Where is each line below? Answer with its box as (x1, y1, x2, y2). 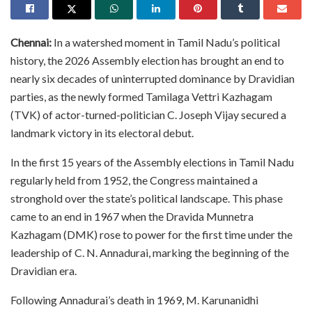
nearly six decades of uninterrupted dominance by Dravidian (10, 71, 295, 85)
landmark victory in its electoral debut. (10, 125, 194, 139)
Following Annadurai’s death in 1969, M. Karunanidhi (10, 292, 258, 306)
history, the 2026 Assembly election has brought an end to (10, 53, 284, 67)
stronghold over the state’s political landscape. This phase (10, 191, 283, 205)
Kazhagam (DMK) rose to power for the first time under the (10, 227, 292, 241)
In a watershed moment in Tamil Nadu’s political (52, 35, 280, 49)
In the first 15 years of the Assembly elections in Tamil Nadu (10, 155, 294, 169)
